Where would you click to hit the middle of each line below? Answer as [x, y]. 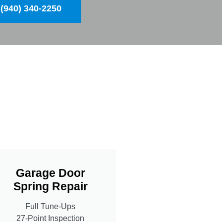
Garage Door [50, 173]
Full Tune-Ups [50, 206]
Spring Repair [50, 186]
